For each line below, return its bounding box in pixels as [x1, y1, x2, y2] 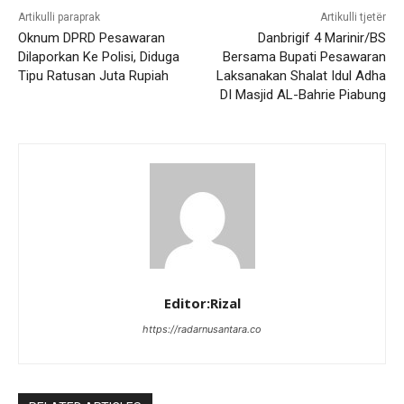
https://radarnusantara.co [142, 322, 262, 335]
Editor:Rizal [163, 293, 241, 312]
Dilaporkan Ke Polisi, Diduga [18, 48, 179, 65]
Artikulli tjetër [319, 10, 386, 23]
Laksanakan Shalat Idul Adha [216, 67, 386, 84]
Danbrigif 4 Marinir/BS [257, 29, 386, 46]
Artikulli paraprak [18, 10, 100, 23]
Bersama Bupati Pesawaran [222, 48, 386, 65]
